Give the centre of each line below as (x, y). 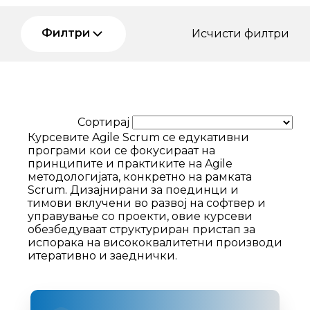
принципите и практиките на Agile (130, 163)
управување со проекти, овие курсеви (140, 216)
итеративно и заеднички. (102, 255)
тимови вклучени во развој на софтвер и (147, 203)
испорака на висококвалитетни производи (155, 242)
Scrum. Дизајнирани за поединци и (133, 190)
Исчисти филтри (240, 34)
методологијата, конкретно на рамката (140, 176)
